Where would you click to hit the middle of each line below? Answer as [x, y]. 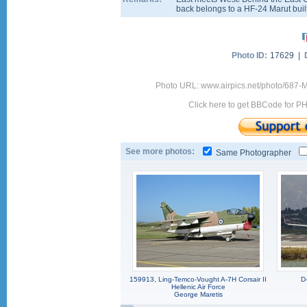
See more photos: [160, 151]
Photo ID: [249, 56]
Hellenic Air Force [198, 287]
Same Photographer [254, 153]
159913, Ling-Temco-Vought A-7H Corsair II [198, 279]
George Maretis [198, 294]
